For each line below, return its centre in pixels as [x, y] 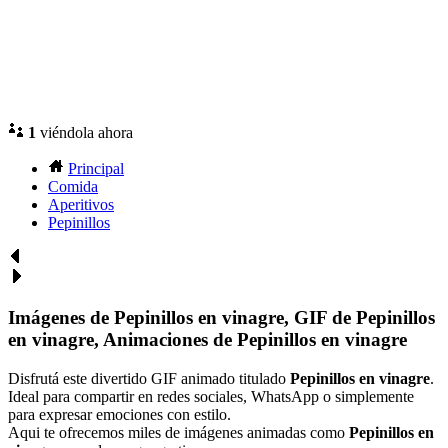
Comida [73, 187]
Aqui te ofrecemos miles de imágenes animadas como [178, 432]
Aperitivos [81, 205]
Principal [96, 169]
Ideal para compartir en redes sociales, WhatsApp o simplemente [211, 396]
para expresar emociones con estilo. [119, 414]
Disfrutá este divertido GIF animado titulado [149, 378]
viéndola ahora [84, 133]
